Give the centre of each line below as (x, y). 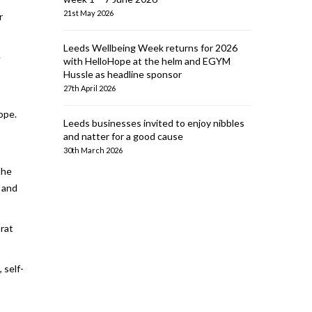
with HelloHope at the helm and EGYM (147, 61)
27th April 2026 (89, 88)
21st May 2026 (88, 13)
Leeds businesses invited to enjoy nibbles (154, 123)
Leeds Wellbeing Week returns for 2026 (150, 48)
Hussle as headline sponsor (123, 74)
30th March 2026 (93, 150)
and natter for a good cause (123, 136)
